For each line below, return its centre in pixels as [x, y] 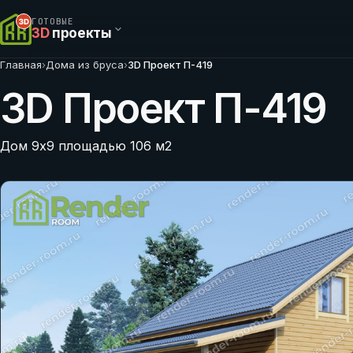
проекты [80, 33]
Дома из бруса [85, 65]
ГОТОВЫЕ [53, 21]
